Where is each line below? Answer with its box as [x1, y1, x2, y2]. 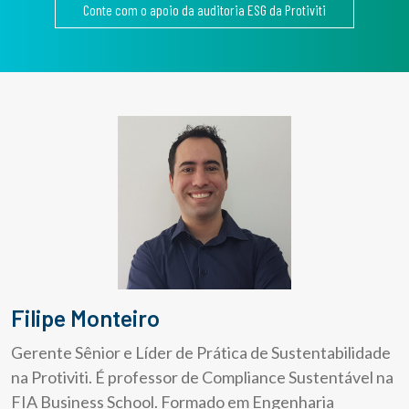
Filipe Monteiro [25, 304, 160, 332]
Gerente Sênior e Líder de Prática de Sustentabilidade [11, 342, 391, 363]
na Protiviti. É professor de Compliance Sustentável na [11, 367, 393, 388]
